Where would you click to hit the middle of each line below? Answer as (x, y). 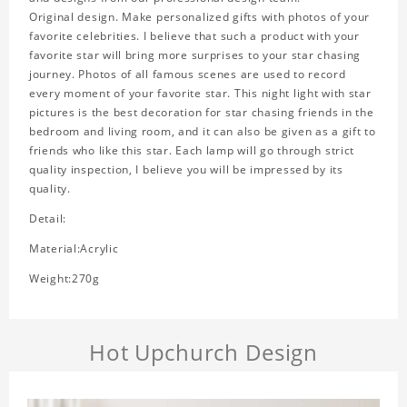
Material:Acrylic (74, 249)
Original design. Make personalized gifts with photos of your (200, 17)
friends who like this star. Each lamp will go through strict (192, 151)
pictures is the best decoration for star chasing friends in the (202, 113)
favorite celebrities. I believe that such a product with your (194, 36)
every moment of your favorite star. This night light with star (200, 94)
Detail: (48, 219)
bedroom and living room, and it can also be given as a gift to (203, 132)
